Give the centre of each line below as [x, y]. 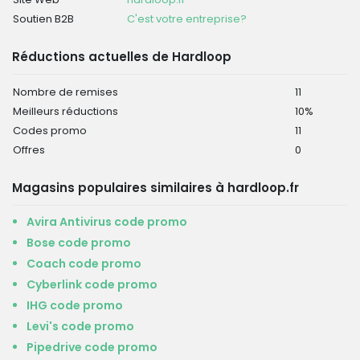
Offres [29, 150]
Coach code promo [84, 264]
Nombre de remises [65, 92]
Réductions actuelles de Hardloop [122, 57]
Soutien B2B [43, 19]
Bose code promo [79, 243]
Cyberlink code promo [92, 284]
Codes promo [50, 131]
